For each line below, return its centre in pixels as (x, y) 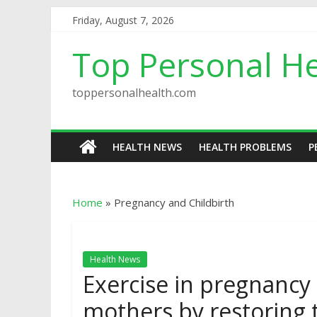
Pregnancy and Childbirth (174, 202)
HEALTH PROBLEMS (245, 147)
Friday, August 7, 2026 (123, 20)
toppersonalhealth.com (134, 93)
